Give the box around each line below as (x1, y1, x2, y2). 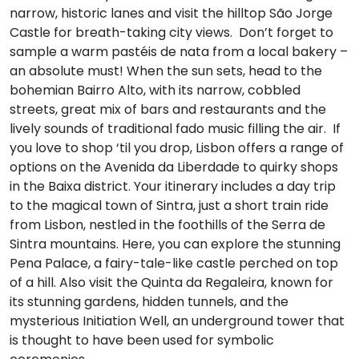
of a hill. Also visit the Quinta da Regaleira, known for (10, 272, 333, 292)
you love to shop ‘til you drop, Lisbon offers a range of (10, 138, 344, 157)
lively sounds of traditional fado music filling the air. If (10, 119, 341, 138)
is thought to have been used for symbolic (10, 330, 274, 349)
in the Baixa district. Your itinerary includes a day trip (10, 176, 336, 196)
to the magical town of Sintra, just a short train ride (10, 196, 329, 215)
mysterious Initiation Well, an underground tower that (10, 311, 345, 330)
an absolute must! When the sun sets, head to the (10, 61, 322, 80)
